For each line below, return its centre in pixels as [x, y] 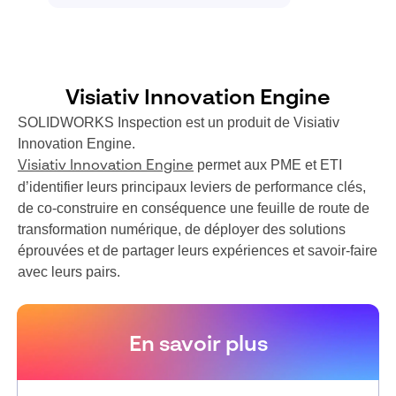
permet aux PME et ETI [268, 164]
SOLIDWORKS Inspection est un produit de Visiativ [179, 122]
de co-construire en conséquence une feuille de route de [194, 208]
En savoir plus [198, 345]
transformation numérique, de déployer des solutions [182, 229]
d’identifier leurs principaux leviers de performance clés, [192, 187]
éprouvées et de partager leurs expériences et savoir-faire [198, 250]
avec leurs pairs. [69, 271]
